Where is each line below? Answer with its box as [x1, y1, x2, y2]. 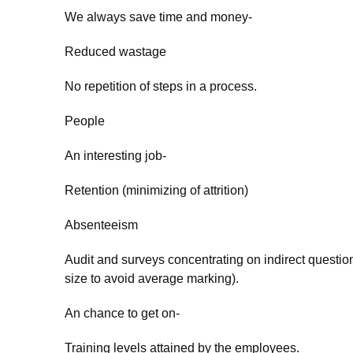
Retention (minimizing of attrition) [65, 184, 248, 197]
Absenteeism [65, 218, 138, 232]
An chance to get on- [65, 307, 180, 320]
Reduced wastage [65, 45, 166, 58]
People [65, 114, 105, 128]
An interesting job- [65, 149, 166, 162]
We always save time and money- [65, 10, 252, 24]
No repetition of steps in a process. [65, 80, 257, 93]
